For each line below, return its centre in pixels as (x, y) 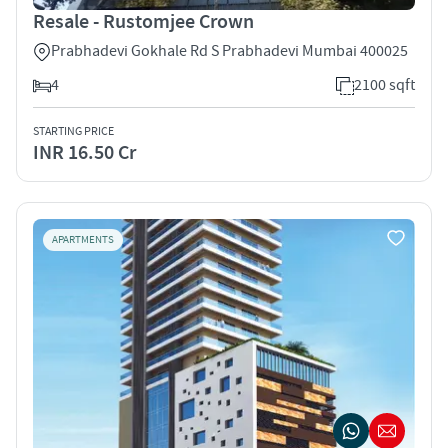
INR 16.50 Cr (84, 152)
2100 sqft (384, 84)
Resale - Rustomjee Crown (143, 21)
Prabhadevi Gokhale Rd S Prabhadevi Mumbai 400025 (229, 50)
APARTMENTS (83, 239)
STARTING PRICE (73, 131)
